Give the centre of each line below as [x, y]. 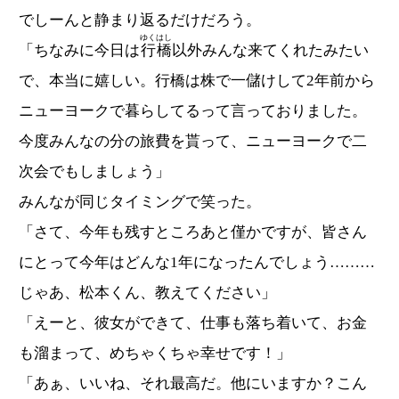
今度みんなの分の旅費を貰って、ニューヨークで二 [193, 142]
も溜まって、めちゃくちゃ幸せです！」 [155, 354]
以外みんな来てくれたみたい [270, 51]
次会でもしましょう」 [94, 172]
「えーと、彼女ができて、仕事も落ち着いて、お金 [193, 323]
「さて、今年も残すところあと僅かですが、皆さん [193, 232]
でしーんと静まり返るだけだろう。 [140, 20]
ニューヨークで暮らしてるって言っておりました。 [193, 111]
